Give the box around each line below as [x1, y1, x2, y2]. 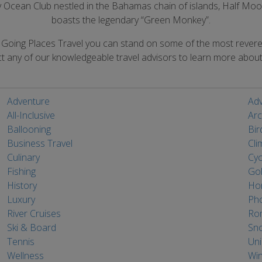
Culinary [6, 151, 40, 164]
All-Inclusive [6, 109, 55, 122]
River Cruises [6, 207, 61, 220]
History [6, 179, 37, 192]
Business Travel [6, 137, 73, 150]
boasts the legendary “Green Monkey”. [51, 13, 211, 26]
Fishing [6, 165, 36, 178]
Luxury [6, 193, 35, 206]
